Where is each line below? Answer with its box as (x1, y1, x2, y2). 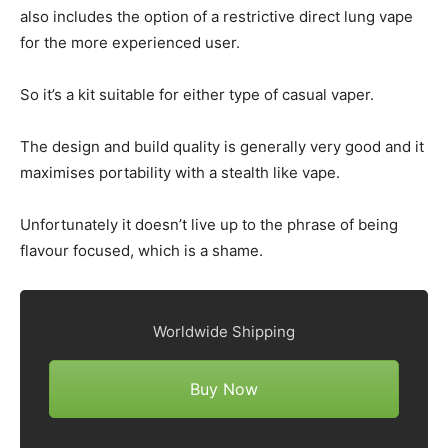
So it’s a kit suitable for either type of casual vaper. (20, 85, 374, 105)
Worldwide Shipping (153, 322, 295, 342)
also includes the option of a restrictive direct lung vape (20, 7, 413, 27)
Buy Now (190, 379, 258, 400)
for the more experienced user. (20, 33, 240, 53)
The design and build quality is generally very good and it (20, 137, 424, 157)
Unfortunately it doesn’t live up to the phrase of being (20, 215, 398, 235)
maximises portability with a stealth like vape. (20, 163, 340, 183)
